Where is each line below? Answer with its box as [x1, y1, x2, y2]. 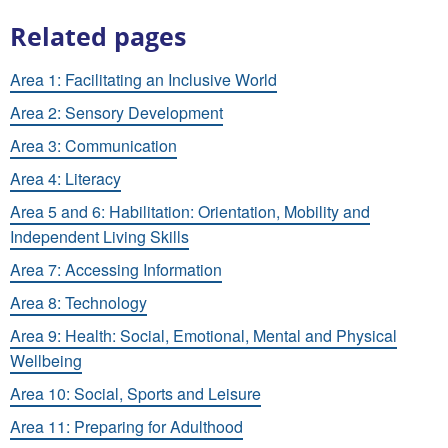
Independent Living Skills [10, 224, 189, 248]
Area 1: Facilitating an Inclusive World [10, 67, 277, 91]
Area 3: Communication [10, 133, 177, 157]
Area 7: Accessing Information [10, 257, 222, 281]
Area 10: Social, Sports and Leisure [10, 381, 261, 405]
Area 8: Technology [10, 290, 147, 314]
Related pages [10, 18, 186, 53]
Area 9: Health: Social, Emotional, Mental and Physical [10, 323, 397, 347]
